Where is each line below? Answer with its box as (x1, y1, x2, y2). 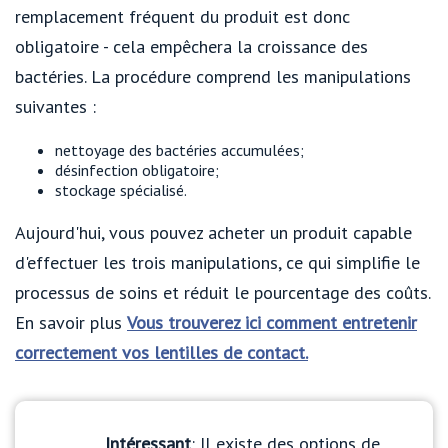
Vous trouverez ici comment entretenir (127, 310, 417, 334)
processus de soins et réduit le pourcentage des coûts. (15, 280, 430, 304)
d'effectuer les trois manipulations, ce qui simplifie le (15, 250, 420, 274)
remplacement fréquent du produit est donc (15, 4, 350, 28)
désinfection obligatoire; (55, 159, 219, 180)
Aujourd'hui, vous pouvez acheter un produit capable (15, 220, 412, 244)
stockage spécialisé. (55, 179, 187, 200)
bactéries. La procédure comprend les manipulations (15, 64, 411, 88)
